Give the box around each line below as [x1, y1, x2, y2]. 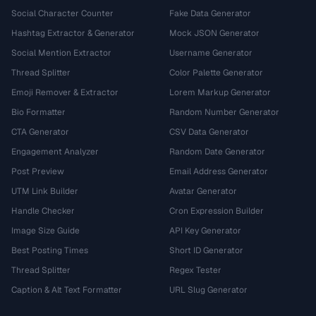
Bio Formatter [11, 107, 66, 118]
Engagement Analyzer [11, 146, 99, 157]
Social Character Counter [11, 8, 114, 19]
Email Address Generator [169, 166, 268, 177]
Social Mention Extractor [11, 47, 111, 59]
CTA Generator [11, 126, 69, 138]
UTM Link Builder [11, 186, 78, 197]
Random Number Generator [169, 107, 279, 118]
